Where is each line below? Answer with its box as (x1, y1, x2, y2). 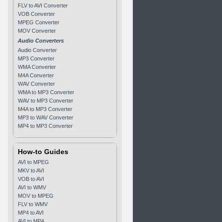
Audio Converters (18, 38, 64, 44)
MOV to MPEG (18, 193, 54, 199)
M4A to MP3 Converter (18, 106, 72, 112)
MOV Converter (18, 28, 56, 34)
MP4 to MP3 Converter (18, 123, 73, 129)
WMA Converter (18, 64, 56, 70)
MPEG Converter (18, 19, 59, 25)
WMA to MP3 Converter (18, 89, 74, 95)
